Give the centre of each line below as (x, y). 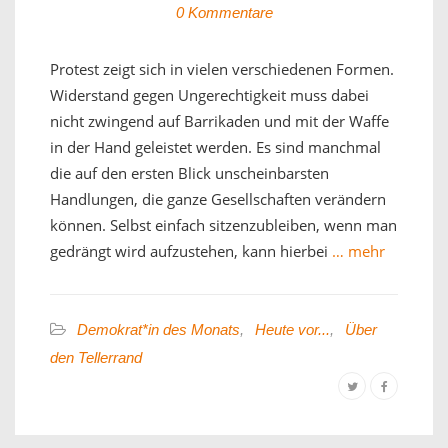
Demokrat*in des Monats (158, 329)
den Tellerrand (96, 357)
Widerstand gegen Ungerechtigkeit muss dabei (209, 94)
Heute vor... (292, 329)
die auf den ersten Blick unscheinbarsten (189, 172)
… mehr (356, 250)
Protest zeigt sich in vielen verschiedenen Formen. (222, 68)
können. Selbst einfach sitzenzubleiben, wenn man (223, 224)
